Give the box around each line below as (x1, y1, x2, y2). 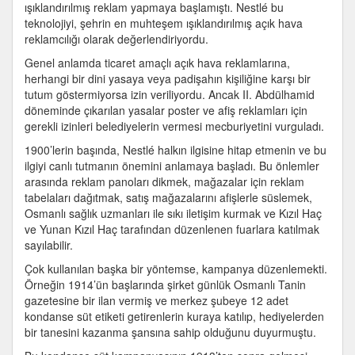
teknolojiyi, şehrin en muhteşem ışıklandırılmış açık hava (25, 15, 303, 31)
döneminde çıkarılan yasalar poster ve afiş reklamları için (25, 102, 307, 118)
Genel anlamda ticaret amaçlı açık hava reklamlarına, (25, 55, 290, 71)
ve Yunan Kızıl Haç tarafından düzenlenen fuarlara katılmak (25, 221, 319, 237)
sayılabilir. (25, 237, 73, 253)
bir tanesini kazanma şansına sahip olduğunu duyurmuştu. (25, 324, 316, 340)
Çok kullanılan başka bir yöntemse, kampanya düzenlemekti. (25, 261, 327, 277)
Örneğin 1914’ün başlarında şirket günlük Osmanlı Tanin (25, 277, 306, 292)
